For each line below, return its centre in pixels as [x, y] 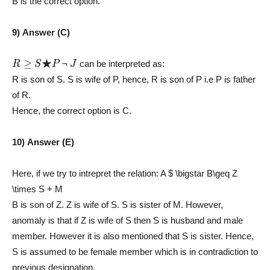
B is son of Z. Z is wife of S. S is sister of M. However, [118, 204]
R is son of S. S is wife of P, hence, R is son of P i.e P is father [134, 79]
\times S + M [37, 189]
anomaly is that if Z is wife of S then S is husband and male [127, 220]
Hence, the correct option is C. [72, 110]
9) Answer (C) [41, 32]
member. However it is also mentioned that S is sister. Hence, [133, 236]
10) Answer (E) [43, 142]
